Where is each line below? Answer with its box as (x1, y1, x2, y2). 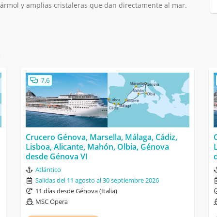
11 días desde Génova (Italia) (35, 186, 117, 196)
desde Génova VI (25, 151, 88, 162)
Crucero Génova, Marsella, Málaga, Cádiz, (25, 132, 177, 143)
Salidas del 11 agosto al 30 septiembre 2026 (35, 176, 159, 185)
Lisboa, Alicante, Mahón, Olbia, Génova (25, 141, 169, 153)
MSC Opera (35, 197, 68, 206)
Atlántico (35, 165, 61, 174)
